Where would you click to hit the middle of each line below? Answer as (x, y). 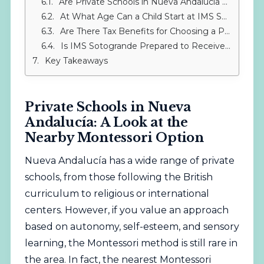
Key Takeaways (76, 60)
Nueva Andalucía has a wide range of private (129, 160)
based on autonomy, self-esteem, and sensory (132, 226)
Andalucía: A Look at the (106, 122)
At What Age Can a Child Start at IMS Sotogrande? (141, 16)
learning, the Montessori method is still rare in (131, 243)
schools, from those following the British (118, 177)
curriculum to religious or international (117, 193)
